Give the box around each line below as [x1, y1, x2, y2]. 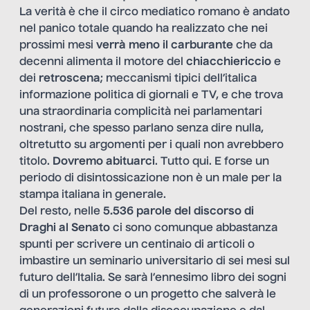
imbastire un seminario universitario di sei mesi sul [19, 256, 290, 268]
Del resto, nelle [19, 206, 103, 218]
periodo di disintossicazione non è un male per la [19, 173, 282, 185]
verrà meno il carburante [96, 40, 233, 52]
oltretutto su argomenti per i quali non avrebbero [19, 140, 284, 152]
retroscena [39, 73, 100, 85]
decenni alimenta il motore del [19, 57, 186, 69]
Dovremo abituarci [53, 156, 155, 168]
